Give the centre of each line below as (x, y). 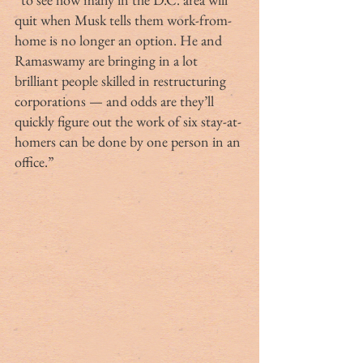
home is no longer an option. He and (120, 40)
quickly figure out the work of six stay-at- (128, 121)
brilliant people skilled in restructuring (122, 80)
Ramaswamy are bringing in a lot (108, 60)
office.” (34, 161)
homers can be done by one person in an (129, 141)
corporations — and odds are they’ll (116, 100)
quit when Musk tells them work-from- (123, 19)
